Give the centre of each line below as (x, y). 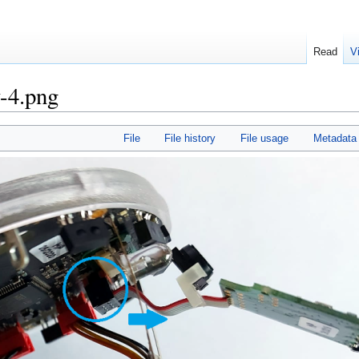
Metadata (335, 139)
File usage (264, 139)
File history (190, 139)
